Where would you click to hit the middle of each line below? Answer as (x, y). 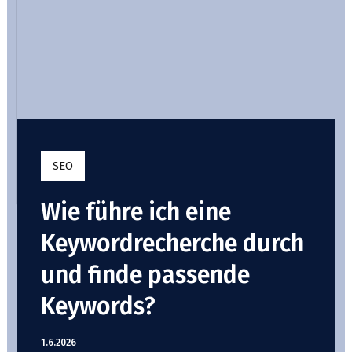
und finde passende (145, 275)
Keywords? (98, 306)
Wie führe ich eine (136, 212)
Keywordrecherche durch (172, 244)
